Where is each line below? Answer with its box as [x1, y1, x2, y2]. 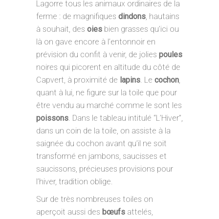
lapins [120, 75, 140, 85]
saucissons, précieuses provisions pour [36, 164, 173, 174]
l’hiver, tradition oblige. [36, 177, 113, 186]
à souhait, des [36, 24, 87, 34]
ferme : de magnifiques [36, 12, 118, 21]
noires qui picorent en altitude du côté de [36, 63, 180, 72]
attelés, [125, 207, 153, 217]
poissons [36, 113, 68, 123]
